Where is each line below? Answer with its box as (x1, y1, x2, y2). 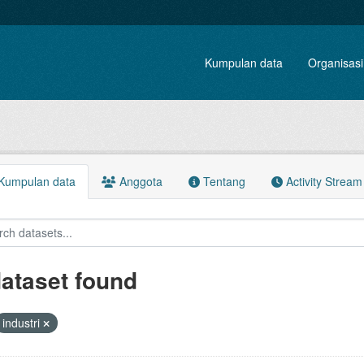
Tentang (199, 173, 245, 189)
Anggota (115, 173, 162, 189)
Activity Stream (282, 173, 362, 189)
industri (2, 314, 43, 331)
